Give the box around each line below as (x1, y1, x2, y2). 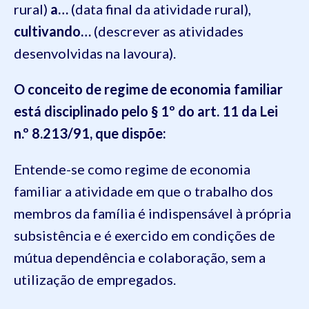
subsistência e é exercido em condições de (14, 227, 275, 243)
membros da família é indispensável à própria (14, 205, 291, 221)
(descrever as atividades (91, 23, 243, 39)
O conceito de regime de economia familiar (14, 81, 283, 97)
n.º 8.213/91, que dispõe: (14, 125, 166, 141)
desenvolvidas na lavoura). (14, 45, 176, 61)
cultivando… (14, 23, 91, 39)
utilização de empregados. (14, 271, 176, 288)
